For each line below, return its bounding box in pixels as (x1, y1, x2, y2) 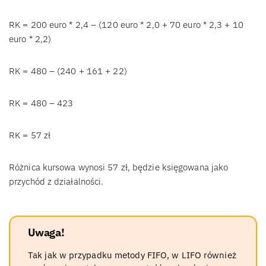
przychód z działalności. (9, 176, 104, 188)
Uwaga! (28, 226, 65, 240)
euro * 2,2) (9, 33, 52, 45)
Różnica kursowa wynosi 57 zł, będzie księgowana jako (9, 161, 229, 173)
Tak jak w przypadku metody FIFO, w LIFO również (28, 249, 236, 261)
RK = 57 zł (9, 129, 50, 141)
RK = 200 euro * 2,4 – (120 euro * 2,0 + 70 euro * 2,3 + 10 (9, 19, 243, 31)
